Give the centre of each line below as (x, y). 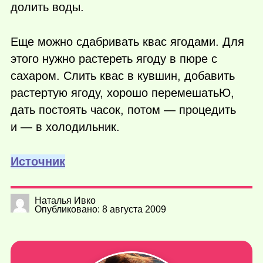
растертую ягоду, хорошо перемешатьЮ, (122, 93)
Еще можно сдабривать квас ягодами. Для (127, 42)
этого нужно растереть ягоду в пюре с (114, 59)
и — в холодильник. (65, 127)
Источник (38, 161)
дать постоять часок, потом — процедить (123, 110)
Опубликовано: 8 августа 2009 (100, 209)
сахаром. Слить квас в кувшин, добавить (123, 76)
